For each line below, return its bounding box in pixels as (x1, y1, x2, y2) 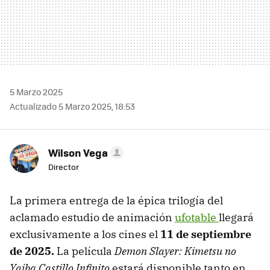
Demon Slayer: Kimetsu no (115, 244, 236, 259)
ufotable (175, 210, 219, 225)
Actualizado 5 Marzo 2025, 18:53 (10, 100, 135, 113)
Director (48, 161, 79, 173)
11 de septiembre (160, 227, 251, 242)
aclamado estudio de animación (10, 210, 175, 225)
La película (54, 244, 115, 259)
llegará (219, 210, 254, 225)
